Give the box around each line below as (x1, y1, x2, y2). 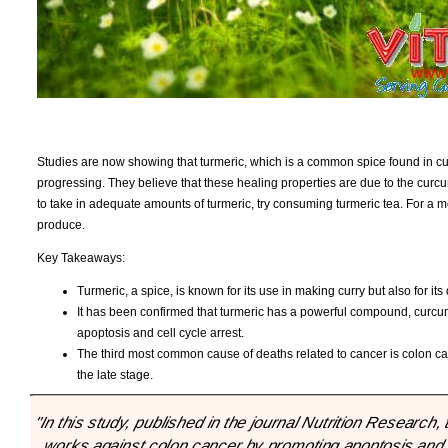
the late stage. (77, 367, 153, 382)
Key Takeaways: (37, 250, 125, 265)
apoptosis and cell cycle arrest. (77, 325, 244, 340)
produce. (37, 217, 85, 232)
